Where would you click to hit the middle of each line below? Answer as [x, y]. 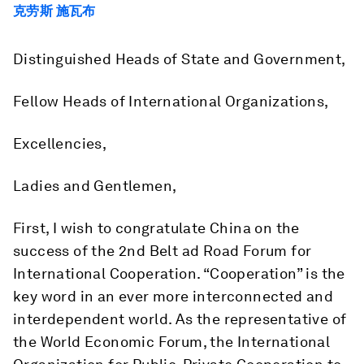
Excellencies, [60, 143]
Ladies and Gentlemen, [95, 186]
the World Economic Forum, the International [172, 342]
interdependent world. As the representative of [180, 319]
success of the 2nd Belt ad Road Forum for [162, 251]
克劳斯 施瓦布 [54, 11]
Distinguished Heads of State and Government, [180, 59]
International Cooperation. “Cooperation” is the [179, 273]
